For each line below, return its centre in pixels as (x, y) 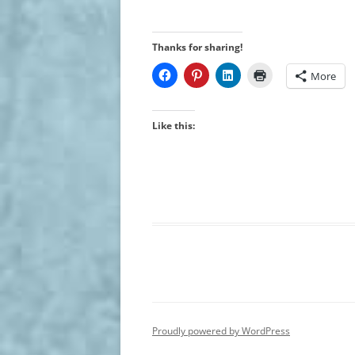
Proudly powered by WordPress (221, 331)
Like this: (174, 126)
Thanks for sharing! (197, 47)
